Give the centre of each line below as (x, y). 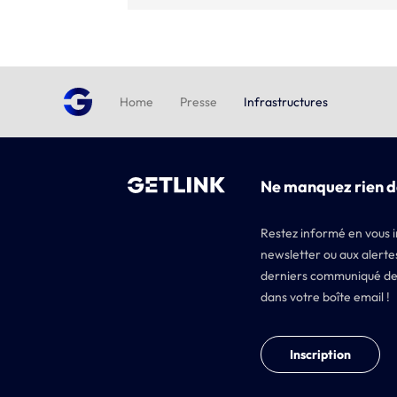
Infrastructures (286, 101)
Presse (198, 101)
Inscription (320, 354)
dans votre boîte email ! (325, 296)
